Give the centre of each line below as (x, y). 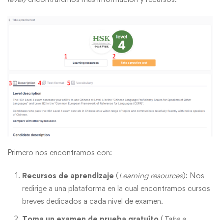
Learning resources (151, 176)
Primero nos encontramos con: (60, 153)
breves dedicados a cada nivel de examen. (93, 201)
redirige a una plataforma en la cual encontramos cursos (116, 189)
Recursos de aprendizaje (68, 176)
